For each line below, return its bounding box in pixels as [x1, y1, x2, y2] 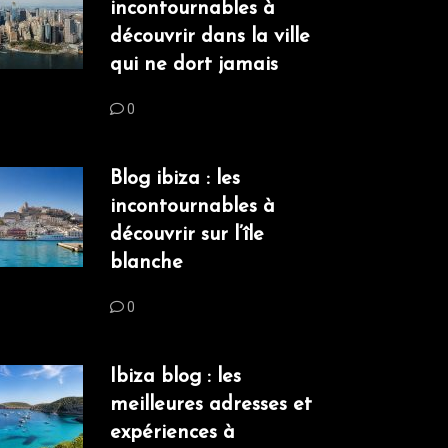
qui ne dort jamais [110, 55, 278, 76]
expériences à [110, 423, 235, 444]
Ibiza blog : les [110, 367, 241, 388]
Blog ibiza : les [110, 169, 240, 190]
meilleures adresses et [110, 395, 312, 416]
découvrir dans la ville [110, 27, 310, 48]
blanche [110, 253, 183, 274]
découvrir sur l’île [110, 225, 264, 246]
